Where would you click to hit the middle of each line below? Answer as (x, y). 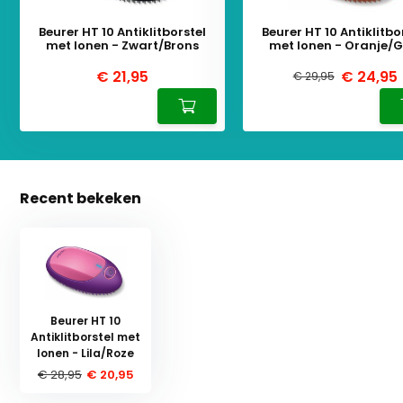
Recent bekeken (81, 198)
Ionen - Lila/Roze (86, 353)
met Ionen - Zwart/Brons (123, 45)
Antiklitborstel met (86, 336)
